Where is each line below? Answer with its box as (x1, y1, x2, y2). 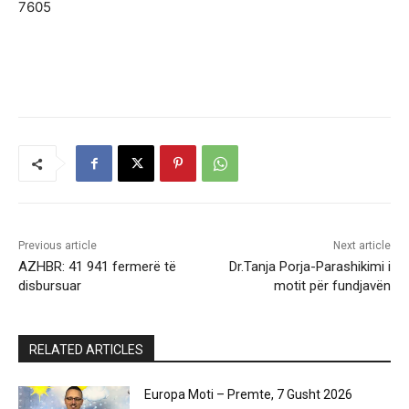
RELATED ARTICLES (29, 342, 143, 358)
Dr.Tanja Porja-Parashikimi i (228, 258, 391, 276)
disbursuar (18, 278, 81, 295)
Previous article (18, 239, 97, 253)
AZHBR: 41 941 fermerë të (18, 258, 176, 276)
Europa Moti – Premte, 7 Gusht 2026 (144, 387, 353, 403)
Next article (332, 239, 391, 253)
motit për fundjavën (273, 278, 391, 295)
